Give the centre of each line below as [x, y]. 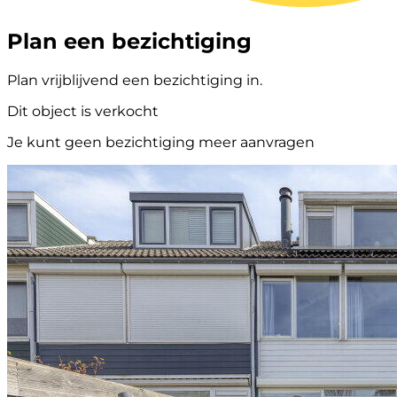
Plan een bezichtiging [129, 41]
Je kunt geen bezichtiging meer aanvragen [161, 142]
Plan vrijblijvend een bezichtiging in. [135, 80]
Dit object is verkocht [83, 111]
